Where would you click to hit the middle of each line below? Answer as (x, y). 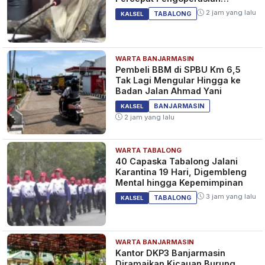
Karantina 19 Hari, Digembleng (181, 172)
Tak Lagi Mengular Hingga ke (178, 80)
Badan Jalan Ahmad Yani (169, 91)
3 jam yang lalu (230, 196)
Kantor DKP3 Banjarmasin (171, 253)
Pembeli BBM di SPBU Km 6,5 (178, 69)
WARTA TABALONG (149, 150)
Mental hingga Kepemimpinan (180, 182)
